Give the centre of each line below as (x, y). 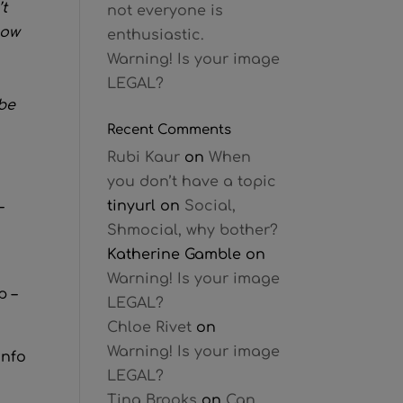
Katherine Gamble (175, 255)
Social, (210, 206)
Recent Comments (170, 130)
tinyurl (132, 206)
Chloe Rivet (150, 327)
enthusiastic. (156, 35)
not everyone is (166, 11)
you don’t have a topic (192, 182)
